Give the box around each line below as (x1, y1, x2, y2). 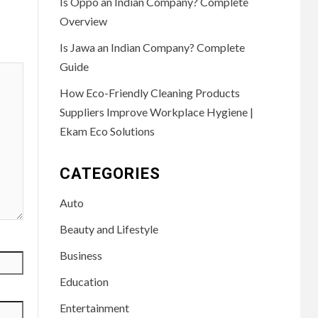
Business (59, 248, 102, 262)
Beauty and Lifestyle (59, 221, 158, 236)
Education (59, 274, 109, 288)
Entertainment (59, 300, 129, 314)
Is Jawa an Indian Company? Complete (59, 40, 245, 54)
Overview (59, 13, 107, 28)
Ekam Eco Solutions (59, 124, 155, 138)
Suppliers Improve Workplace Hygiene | (59, 104, 253, 119)
